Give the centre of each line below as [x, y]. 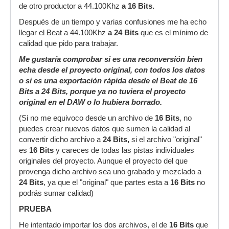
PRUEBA [35, 209]
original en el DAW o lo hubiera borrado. [90, 102]
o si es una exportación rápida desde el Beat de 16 [108, 81]
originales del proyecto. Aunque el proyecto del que [103, 161]
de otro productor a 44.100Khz [70, 6]
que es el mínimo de [173, 33]
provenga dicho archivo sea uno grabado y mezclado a [110, 172]
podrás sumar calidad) [56, 193]
